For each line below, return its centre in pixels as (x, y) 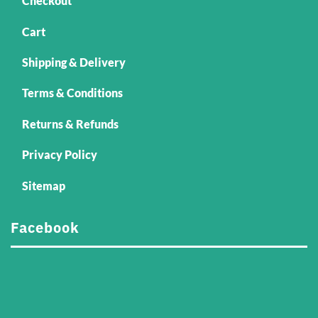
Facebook (45, 227)
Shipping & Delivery (74, 62)
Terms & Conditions (72, 93)
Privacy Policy (60, 155)
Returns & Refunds (70, 124)
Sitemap (44, 185)
